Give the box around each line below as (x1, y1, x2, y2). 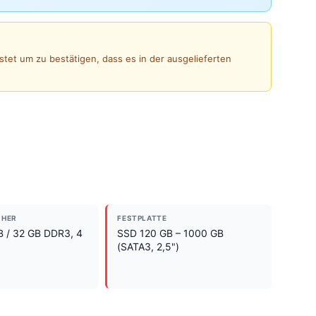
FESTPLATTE (117, 213, 167, 222)
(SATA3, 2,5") (117, 240, 180, 253)
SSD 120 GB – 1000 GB (117, 226, 224, 239)
